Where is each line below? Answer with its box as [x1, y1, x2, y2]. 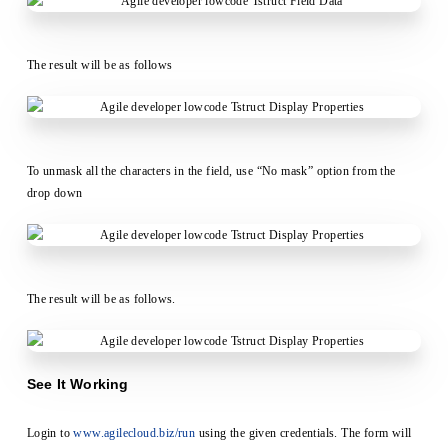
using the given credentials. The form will [195, 426, 412, 441]
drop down [26, 186, 83, 201]
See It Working [26, 376, 129, 393]
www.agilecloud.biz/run [73, 426, 196, 441]
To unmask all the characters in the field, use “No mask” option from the [26, 164, 396, 179]
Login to [26, 426, 74, 441]
